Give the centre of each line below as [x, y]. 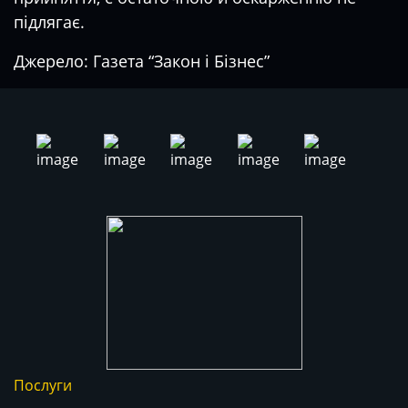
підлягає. [49, 22]
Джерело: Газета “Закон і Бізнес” [142, 61]
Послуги [43, 385]
